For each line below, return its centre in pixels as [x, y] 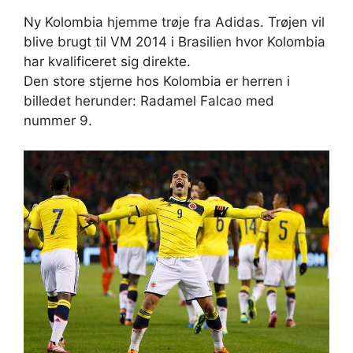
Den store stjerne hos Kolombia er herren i [157, 81]
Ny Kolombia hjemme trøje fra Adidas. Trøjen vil [174, 22]
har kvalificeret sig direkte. [107, 61]
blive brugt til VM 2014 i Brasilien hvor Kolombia [175, 41]
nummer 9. [58, 120]
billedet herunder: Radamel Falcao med [149, 100]
